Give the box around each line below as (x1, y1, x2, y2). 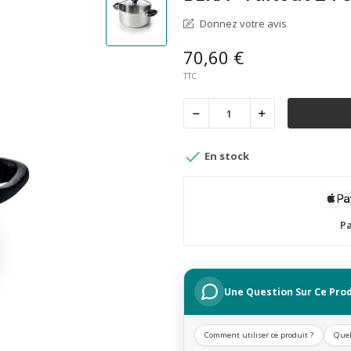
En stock (202, 148, 249, 163)
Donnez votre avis (197, 16, 287, 31)
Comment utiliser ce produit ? (204, 329, 313, 340)
